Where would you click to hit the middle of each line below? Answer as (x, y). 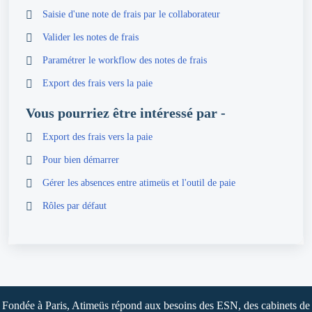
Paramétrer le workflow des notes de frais (125, 61)
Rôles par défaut (75, 206)
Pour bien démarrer (81, 160)
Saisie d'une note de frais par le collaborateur (131, 15)
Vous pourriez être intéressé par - (126, 113)
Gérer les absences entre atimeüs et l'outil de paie (139, 183)
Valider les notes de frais (91, 38)
